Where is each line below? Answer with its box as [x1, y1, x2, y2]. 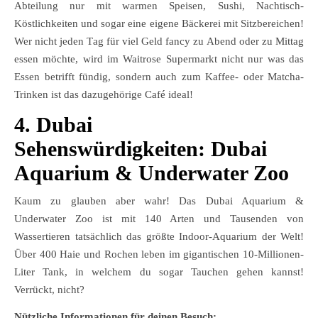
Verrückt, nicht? [14, 284, 84, 296]
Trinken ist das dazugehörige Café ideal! [14, 89, 193, 101]
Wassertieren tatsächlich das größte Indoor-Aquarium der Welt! [14, 231, 304, 243]
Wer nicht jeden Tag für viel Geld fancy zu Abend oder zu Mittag [14, 35, 304, 48]
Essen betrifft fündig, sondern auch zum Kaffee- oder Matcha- [14, 71, 304, 83]
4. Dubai [14, 113, 92, 137]
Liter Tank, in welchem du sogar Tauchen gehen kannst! [14, 266, 304, 278]
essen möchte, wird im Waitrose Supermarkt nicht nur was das [14, 53, 304, 65]
